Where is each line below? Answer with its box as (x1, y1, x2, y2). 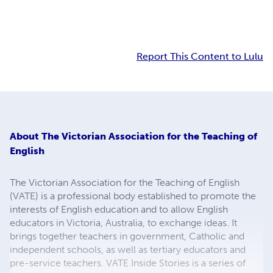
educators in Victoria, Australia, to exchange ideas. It (10, 216, 237, 229)
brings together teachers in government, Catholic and (10, 230, 244, 242)
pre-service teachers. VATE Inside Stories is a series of (10, 257, 246, 269)
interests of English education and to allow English (10, 203, 228, 215)
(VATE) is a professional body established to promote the (10, 190, 256, 202)
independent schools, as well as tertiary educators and (10, 243, 246, 255)
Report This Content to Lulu (136, 51, 263, 63)
